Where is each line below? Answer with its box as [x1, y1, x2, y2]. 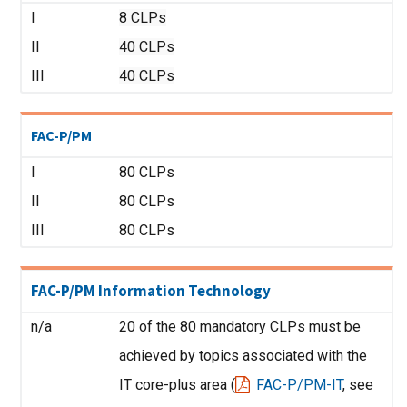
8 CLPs [118, 8, 166, 26]
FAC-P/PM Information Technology [31, 280, 271, 301]
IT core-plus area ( [118, 375, 235, 393]
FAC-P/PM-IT [255, 375, 342, 393]
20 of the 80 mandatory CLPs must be [118, 317, 361, 335]
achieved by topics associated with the [118, 346, 367, 364]
